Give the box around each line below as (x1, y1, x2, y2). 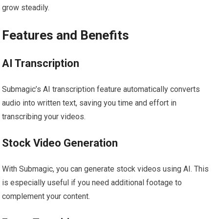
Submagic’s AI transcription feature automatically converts (2, 85, 200, 94)
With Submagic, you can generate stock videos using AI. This (2, 164, 209, 174)
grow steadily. (2, 3, 50, 13)
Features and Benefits (2, 28, 130, 43)
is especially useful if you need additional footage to (2, 178, 182, 188)
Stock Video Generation (2, 137, 118, 150)
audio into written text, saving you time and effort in (2, 98, 177, 108)
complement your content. (2, 192, 90, 201)
